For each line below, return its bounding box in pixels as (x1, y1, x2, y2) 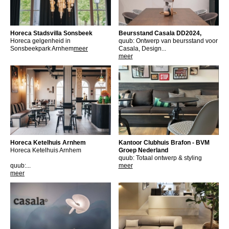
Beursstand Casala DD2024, (118, 30, 201, 37)
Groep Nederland (118, 146, 168, 154)
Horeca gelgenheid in (10, 37, 71, 45)
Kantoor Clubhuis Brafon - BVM (118, 139, 210, 146)
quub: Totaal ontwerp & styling (118, 154, 202, 162)
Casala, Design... (118, 45, 166, 53)
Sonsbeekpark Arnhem (10, 45, 74, 53)
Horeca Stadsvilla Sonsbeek (10, 30, 93, 37)
